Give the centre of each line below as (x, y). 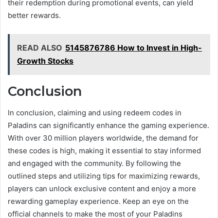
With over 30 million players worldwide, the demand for (103, 138)
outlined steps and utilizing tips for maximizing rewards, (104, 176)
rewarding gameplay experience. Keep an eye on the (98, 201)
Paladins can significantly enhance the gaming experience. (109, 125)
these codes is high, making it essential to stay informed (104, 151)
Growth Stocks (45, 61)
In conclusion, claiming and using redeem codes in (95, 113)
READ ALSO (40, 47)
